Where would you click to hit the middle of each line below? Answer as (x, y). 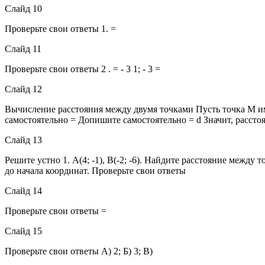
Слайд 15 (23, 231)
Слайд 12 (23, 89)
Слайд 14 (23, 190)
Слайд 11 (23, 49)
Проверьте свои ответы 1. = (60, 28)
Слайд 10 (23, 8)
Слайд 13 (23, 140)
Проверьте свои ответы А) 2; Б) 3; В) (79, 251)
